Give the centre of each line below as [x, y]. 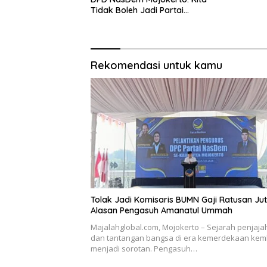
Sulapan [107, 21]
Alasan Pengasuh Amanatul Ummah [162, 210]
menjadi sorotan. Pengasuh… [144, 248]
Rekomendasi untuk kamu [156, 65]
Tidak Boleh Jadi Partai [137, 10]
